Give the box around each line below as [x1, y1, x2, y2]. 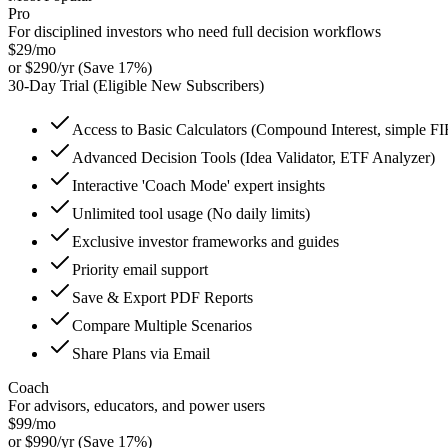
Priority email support [72, 260, 208, 278]
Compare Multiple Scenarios [72, 316, 252, 334]
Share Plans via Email [72, 344, 210, 362]
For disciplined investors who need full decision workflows [8, 22, 381, 40]
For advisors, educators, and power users [8, 396, 265, 414]
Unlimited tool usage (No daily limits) [72, 204, 310, 222]
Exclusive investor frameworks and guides [72, 232, 339, 250]
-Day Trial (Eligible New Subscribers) [24, 76, 264, 94]
